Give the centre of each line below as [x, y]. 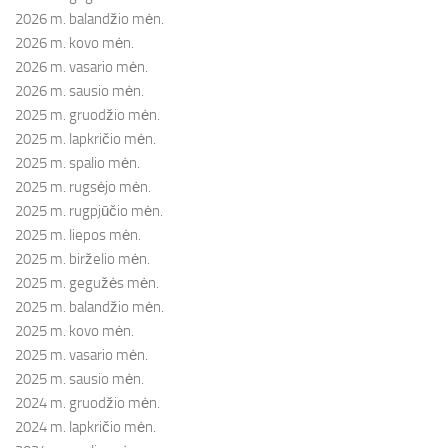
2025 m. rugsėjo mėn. [83, 187]
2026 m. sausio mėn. [79, 91]
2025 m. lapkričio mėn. [85, 139]
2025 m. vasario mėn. [81, 355]
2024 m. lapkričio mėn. [85, 427]
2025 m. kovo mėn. [74, 331]
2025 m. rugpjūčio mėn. [89, 211]
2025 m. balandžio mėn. [89, 307]
